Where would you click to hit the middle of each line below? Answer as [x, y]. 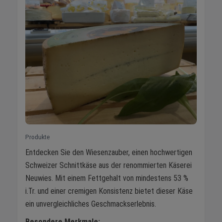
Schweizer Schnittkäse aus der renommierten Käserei [109, 166]
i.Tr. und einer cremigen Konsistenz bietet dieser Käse [109, 191]
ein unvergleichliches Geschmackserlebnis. [91, 204]
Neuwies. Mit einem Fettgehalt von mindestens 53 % [107, 178]
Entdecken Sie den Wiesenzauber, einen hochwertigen [109, 153]
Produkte [38, 137]
